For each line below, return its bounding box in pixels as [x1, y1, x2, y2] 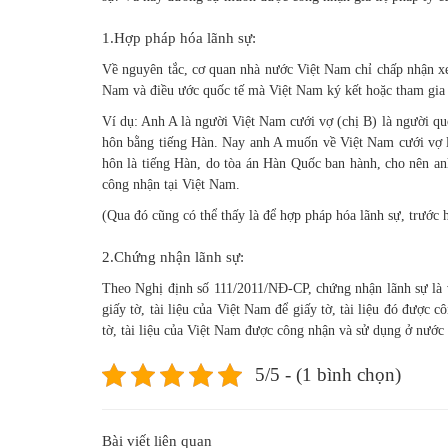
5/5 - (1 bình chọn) [254, 363, 401, 385]
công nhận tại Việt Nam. [102, 176, 240, 192]
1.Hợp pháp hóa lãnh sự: [102, 29, 256, 46]
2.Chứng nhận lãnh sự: [102, 248, 244, 265]
